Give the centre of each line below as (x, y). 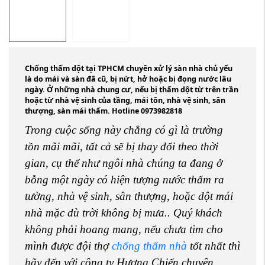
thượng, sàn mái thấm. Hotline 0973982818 (104, 111)
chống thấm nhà (149, 245)
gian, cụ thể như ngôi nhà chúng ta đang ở (124, 163)
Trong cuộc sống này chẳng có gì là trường (124, 130)
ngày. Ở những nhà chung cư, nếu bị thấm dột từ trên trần (132, 89)
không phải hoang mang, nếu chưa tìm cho (124, 229)
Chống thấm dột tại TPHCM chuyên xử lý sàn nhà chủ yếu (129, 68)
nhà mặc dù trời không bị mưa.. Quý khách (124, 212)
